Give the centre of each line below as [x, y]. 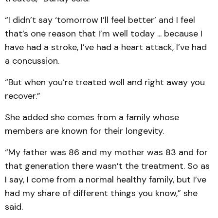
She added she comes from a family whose [92, 117]
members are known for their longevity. [84, 131]
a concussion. [32, 61]
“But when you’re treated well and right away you [105, 82]
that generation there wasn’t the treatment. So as [107, 166]
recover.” [23, 96]
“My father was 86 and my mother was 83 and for [106, 152]
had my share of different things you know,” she [101, 193]
